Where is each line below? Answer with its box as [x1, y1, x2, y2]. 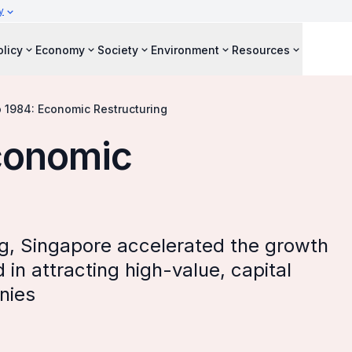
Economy [35, 42, 85, 57]
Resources [232, 42, 290, 57]
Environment [151, 42, 219, 57]
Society [97, 42, 138, 57]
